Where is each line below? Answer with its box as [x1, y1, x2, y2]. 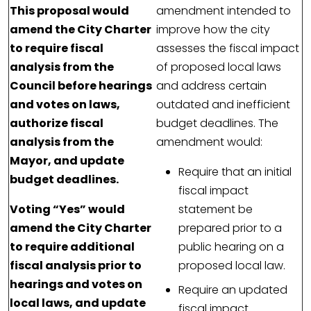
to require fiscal [10, 40, 103, 57]
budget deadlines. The [156, 115, 278, 132]
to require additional [10, 239, 135, 255]
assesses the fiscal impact [156, 40, 299, 57]
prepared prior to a [178, 220, 282, 237]
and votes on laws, [10, 96, 120, 113]
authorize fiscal [10, 115, 103, 132]
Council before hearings [10, 78, 152, 94]
